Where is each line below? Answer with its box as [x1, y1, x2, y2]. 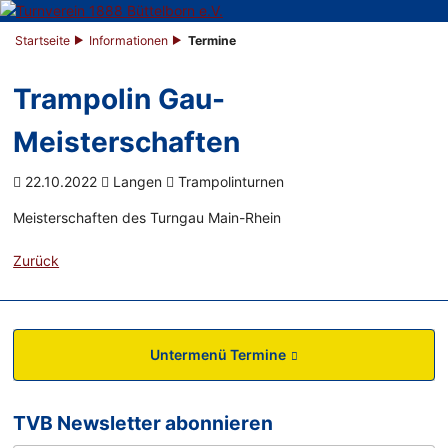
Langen [109, 173, 167, 191]
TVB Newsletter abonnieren [13, 411, 274, 436]
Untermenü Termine [149, 346, 286, 364]
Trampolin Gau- [13, 82, 226, 117]
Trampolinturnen [174, 173, 285, 191]
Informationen [89, 33, 169, 49]
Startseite [15, 33, 71, 49]
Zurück [13, 252, 60, 270]
